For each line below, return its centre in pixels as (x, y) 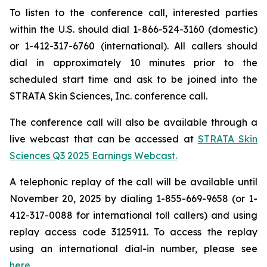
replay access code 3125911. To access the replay (133, 232)
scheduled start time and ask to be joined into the (133, 79)
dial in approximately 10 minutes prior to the (133, 63)
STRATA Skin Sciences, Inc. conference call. (108, 96)
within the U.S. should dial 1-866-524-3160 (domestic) (133, 29)
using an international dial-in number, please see (133, 249)
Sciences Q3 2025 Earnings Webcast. (93, 156)
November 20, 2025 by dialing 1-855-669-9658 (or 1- (133, 198)
